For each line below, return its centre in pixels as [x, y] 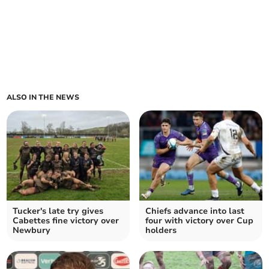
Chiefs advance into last [195, 211]
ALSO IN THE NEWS [43, 98]
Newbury [32, 231]
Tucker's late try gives [58, 211]
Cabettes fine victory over [66, 221]
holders [161, 231]
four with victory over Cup [199, 221]
